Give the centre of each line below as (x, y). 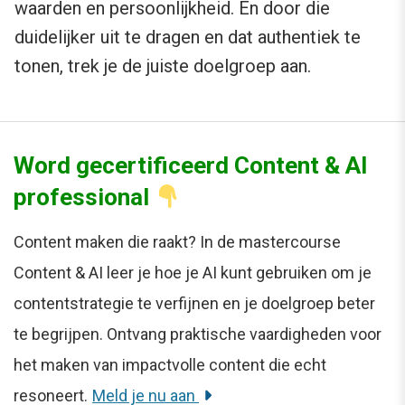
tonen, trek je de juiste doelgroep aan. (163, 66)
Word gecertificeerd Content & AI (191, 166)
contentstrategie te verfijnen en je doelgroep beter (194, 304)
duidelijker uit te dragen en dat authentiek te (188, 38)
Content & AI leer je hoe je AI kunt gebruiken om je (193, 273)
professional (84, 198)
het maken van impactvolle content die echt (170, 365)
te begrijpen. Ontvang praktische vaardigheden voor (198, 334)
